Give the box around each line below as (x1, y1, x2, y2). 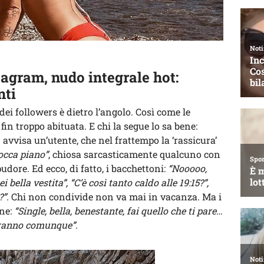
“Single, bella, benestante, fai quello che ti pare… (14, 204, 223, 217)
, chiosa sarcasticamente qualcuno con (48, 148, 220, 161)
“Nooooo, (166, 162, 207, 175)
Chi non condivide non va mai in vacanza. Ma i (9, 190, 222, 203)
